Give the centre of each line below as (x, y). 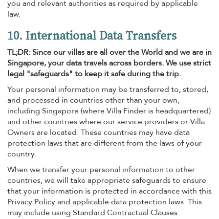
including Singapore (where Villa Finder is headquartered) (109, 111)
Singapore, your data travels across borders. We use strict (109, 63)
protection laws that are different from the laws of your (105, 143)
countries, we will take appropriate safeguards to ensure (107, 180)
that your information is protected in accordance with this (109, 191)
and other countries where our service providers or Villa (106, 122)
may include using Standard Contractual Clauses (92, 213)
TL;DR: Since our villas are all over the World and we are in (109, 52)
